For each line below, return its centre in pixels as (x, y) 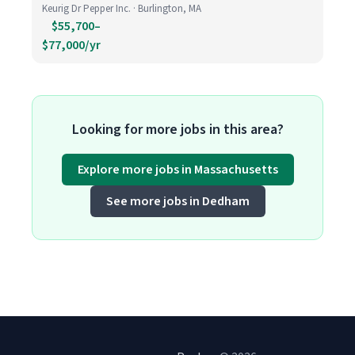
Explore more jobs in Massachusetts (177, 170)
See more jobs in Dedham (177, 201)
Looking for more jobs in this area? (177, 130)
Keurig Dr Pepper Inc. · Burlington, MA (122, 9)
